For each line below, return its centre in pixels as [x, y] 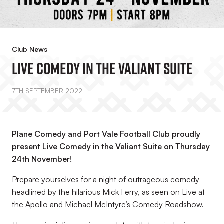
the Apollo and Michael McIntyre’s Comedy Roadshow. [108, 204]
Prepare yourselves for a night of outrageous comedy [106, 179]
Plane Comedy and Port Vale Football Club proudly [106, 134]
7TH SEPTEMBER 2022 [47, 91]
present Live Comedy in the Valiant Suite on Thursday [111, 146]
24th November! [42, 159]
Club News [30, 49]
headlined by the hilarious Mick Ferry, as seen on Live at [108, 192]
